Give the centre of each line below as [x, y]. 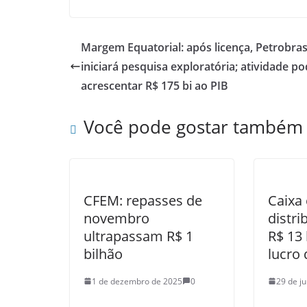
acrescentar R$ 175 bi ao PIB [155, 85]
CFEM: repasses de [143, 200]
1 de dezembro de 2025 [137, 281]
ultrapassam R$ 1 [138, 236]
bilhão [103, 254]
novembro [116, 218]
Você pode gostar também [193, 126]
